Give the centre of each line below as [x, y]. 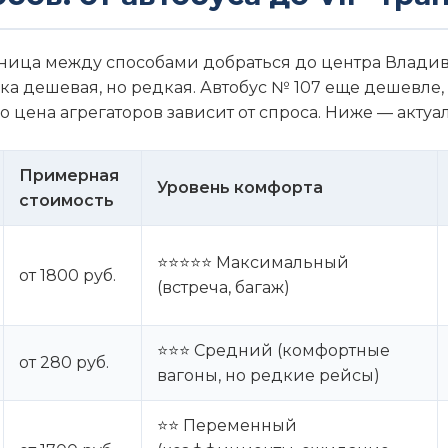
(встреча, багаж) [223, 287]
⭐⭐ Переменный [227, 425]
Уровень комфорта [240, 187]
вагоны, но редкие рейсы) [268, 375]
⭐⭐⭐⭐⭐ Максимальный [253, 262]
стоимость [66, 200]
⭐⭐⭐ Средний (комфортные [273, 350]
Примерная [69, 175]
